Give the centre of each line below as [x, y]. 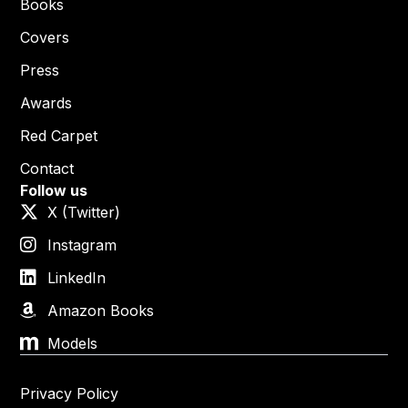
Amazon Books [101, 311]
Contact [47, 169]
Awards [46, 103]
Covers [45, 38]
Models [73, 344]
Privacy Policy [70, 394]
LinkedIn [77, 278]
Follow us [54, 191]
